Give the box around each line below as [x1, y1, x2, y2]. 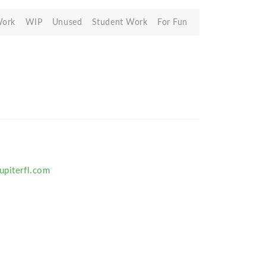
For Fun [157, 18, 188, 27]
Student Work [91, 18, 148, 27]
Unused [52, 18, 83, 27]
